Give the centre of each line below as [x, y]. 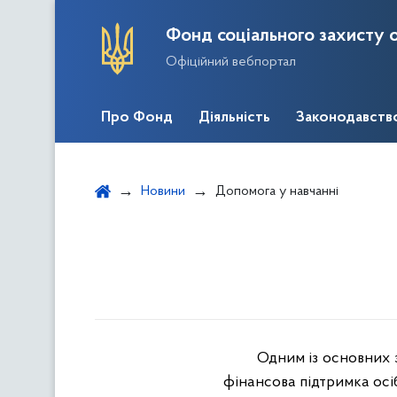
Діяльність [234, 118]
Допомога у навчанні [277, 191]
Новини [163, 191]
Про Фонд [137, 118]
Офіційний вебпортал [231, 62]
